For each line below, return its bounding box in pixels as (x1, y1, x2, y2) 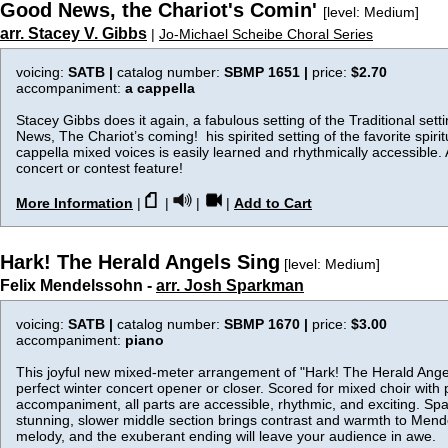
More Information (16, 195, 133, 211)
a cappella (125, 80, 195, 96)
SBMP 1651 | (224, 64, 312, 80)
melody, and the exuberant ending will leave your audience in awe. (16, 428, 436, 444)
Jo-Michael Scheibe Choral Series (159, 26, 373, 42)
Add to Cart (234, 195, 312, 211)
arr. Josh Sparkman (156, 277, 304, 294)
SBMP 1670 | (224, 316, 312, 332)
